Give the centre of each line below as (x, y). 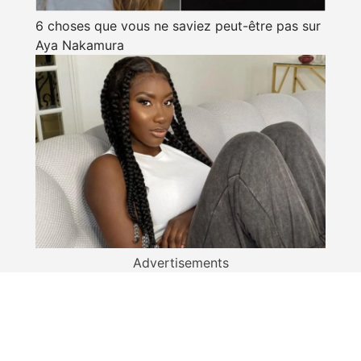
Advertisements (180, 262)
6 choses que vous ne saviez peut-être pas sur (178, 25)
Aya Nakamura (80, 45)
